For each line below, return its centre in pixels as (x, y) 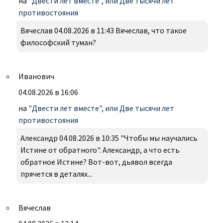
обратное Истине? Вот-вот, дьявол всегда (96, 162)
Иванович (36, 76)
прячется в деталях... (56, 174)
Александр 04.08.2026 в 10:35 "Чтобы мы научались (109, 138)
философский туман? (58, 43)
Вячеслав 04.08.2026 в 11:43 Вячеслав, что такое (104, 31)
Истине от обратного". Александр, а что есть (100, 150)
